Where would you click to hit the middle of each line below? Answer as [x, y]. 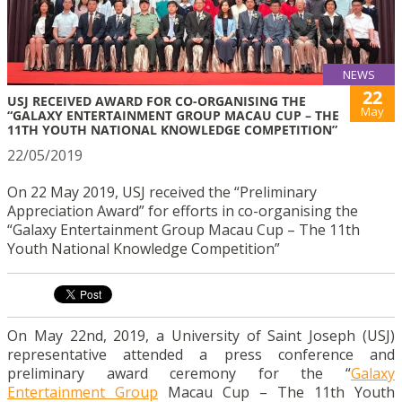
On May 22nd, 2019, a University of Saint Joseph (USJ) [201, 335]
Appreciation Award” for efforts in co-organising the [183, 210]
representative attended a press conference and [201, 354]
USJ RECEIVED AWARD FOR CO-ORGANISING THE [157, 100]
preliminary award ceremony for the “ [179, 373]
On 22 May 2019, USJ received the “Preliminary [162, 192]
